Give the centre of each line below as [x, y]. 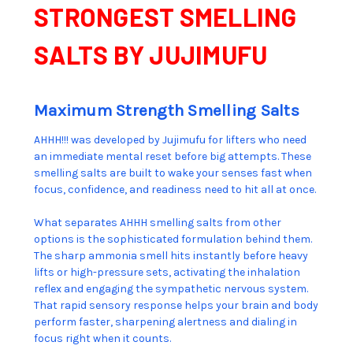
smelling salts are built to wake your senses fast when [173, 173]
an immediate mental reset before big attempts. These [173, 157]
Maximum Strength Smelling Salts [167, 111]
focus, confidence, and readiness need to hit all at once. [175, 190]
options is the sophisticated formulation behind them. [173, 240]
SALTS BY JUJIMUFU [151, 55]
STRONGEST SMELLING [165, 17]
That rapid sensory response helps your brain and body [176, 306]
